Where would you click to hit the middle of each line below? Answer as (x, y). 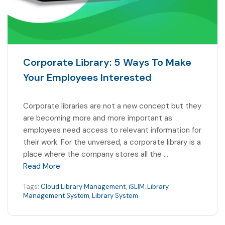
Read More (42, 166)
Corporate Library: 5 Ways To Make (107, 62)
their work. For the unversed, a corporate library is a (112, 142)
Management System (56, 195)
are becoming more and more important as (98, 118)
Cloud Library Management (83, 186)
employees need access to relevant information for (112, 130)
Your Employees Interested (87, 77)
